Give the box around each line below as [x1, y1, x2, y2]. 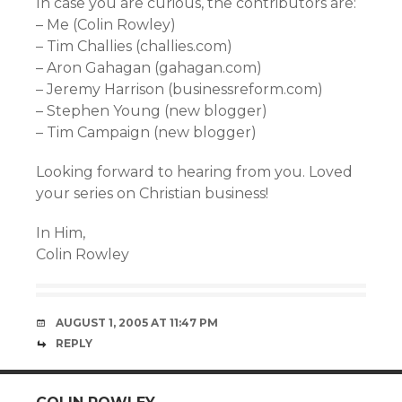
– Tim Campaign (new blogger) [36, 124, 257, 141]
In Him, [36, 224, 85, 241]
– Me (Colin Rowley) [36, 16, 176, 33]
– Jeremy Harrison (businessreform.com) [36, 81, 323, 98]
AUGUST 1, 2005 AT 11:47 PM [56, 316, 218, 329]
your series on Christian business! [36, 185, 268, 202]
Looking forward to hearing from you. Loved [36, 163, 353, 180]
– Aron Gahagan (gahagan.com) [36, 59, 262, 76]
